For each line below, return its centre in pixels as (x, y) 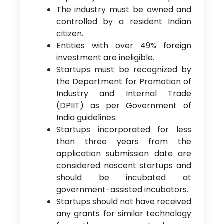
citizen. (70, 33)
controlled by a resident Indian (124, 21)
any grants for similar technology (124, 213)
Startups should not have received (124, 201)
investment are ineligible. (105, 57)
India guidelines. (86, 117)
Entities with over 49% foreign (124, 45)
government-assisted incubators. (122, 189)
